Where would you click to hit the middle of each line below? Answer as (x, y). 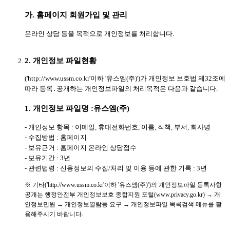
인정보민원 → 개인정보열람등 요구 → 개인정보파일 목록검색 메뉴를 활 (123, 204)
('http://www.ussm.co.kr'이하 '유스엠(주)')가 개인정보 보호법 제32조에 (125, 79)
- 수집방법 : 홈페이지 (56, 137)
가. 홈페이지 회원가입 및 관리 (76, 15)
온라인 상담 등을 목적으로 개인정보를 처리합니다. (99, 34)
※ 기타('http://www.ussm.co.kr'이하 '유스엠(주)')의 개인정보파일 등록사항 (123, 185)
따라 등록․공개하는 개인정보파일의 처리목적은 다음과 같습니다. (121, 89)
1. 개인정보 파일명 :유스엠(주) (77, 108)
